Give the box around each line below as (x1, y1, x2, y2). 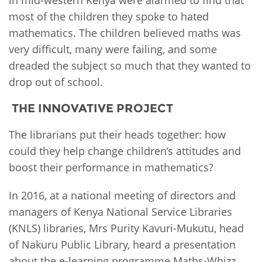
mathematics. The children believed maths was (9, 25, 241, 40)
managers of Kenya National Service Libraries (9, 204, 232, 219)
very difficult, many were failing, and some (9, 42, 217, 56)
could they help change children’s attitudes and (9, 143, 241, 158)
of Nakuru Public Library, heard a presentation (9, 237, 236, 251)
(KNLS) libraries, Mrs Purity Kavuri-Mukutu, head (9, 220, 244, 235)
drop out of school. (9, 74, 103, 89)
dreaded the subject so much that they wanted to (9, 58, 251, 73)
